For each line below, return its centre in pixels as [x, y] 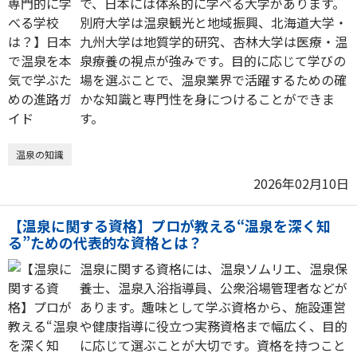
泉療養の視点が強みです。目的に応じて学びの [213, 61]
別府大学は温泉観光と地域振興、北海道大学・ [214, 22]
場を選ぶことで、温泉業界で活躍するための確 [213, 80]
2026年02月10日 [301, 183]
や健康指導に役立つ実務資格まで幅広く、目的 [214, 326]
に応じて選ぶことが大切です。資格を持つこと [213, 345]
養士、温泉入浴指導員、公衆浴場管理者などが [214, 288]
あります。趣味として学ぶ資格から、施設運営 [213, 307]
